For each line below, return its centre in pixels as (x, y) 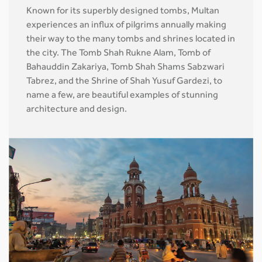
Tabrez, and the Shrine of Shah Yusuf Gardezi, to (124, 82)
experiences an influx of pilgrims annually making (126, 25)
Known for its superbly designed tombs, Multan (123, 11)
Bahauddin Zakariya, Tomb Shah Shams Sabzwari (125, 68)
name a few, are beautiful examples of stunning (122, 96)
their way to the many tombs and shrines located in (131, 39)
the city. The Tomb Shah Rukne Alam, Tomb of (118, 54)
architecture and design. (77, 110)
